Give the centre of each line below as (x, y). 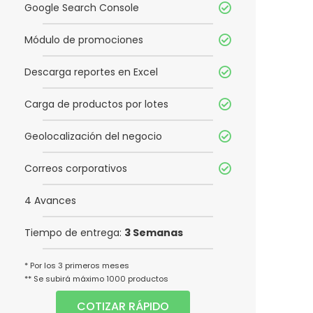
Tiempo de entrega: (74, 233)
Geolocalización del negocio (93, 137)
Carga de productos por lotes (96, 104)
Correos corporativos (76, 169)
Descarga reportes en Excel (91, 72)
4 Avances (50, 201)
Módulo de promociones (84, 40)
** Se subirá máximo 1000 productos (96, 279)
